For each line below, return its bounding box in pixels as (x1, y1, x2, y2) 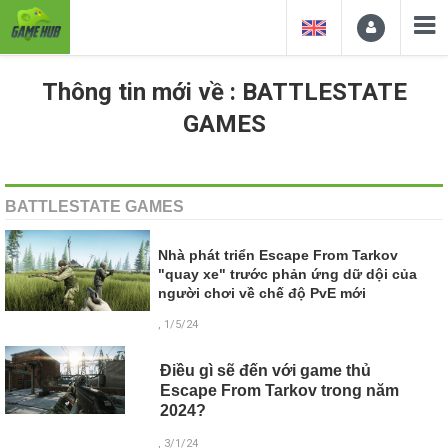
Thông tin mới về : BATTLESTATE (41, 78, 407, 106)
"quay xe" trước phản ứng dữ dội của (158, 266, 418, 283)
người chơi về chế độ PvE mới (158, 285, 367, 302)
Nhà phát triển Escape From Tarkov (158, 247, 399, 264)
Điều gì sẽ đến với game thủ (159, 362, 371, 380)
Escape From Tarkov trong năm (159, 382, 399, 400)
